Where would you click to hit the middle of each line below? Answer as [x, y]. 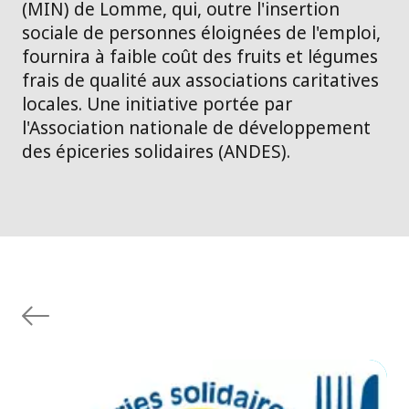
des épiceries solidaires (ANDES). [156, 152]
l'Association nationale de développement [196, 128]
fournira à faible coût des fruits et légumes [200, 57]
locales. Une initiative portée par [157, 105]
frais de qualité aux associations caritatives [200, 81]
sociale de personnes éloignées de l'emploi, [201, 33]
